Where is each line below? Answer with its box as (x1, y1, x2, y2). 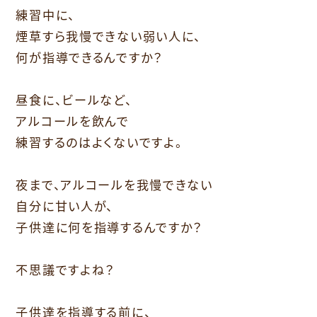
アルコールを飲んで (16, 111, 129, 129)
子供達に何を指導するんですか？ (16, 217, 203, 236)
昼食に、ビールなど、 (16, 90, 132, 108)
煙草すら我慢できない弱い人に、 (16, 26, 202, 45)
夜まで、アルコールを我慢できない (16, 175, 213, 193)
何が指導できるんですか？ (16, 47, 163, 66)
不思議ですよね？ (16, 260, 115, 278)
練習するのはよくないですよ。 (16, 132, 183, 151)
